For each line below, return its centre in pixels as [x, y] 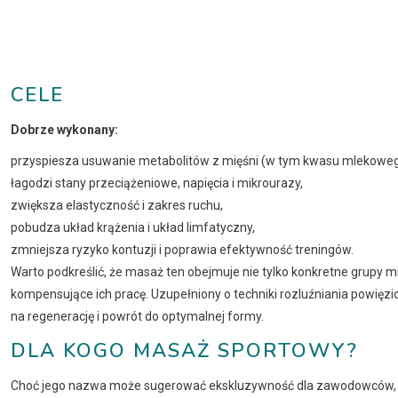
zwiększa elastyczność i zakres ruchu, [117, 205]
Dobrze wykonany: [64, 129]
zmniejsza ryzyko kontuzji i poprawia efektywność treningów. [182, 249]
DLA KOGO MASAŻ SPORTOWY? [184, 350]
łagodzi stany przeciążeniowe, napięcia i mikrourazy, [157, 183]
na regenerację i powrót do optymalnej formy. [137, 316]
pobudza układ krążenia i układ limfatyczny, [133, 227]
